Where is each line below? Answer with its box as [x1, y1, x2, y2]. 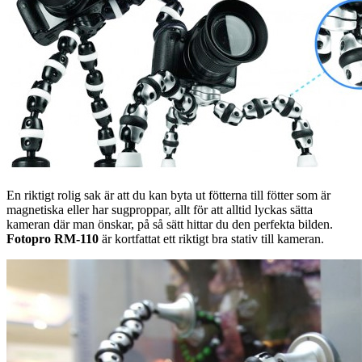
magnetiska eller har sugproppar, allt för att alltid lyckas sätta [6, 202, 313, 217]
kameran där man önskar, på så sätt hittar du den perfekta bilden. [6, 217, 333, 231]
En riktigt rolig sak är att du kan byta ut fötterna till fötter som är [6, 187, 330, 202]
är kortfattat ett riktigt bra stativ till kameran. [99, 231, 324, 246]
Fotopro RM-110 [6, 231, 99, 246]
